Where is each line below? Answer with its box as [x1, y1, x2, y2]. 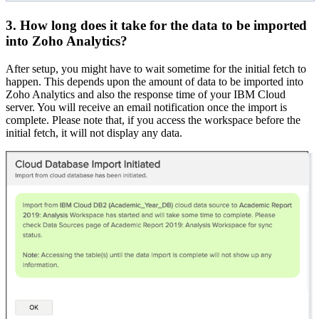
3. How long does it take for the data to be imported [6, 17, 307, 33]
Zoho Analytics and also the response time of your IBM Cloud [6, 88, 286, 100]
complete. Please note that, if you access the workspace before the [6, 113, 300, 126]
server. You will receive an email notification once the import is [6, 100, 287, 113]
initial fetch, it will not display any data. [6, 126, 182, 139]
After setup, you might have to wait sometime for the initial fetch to [6, 62, 306, 75]
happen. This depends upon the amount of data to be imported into [6, 75, 303, 88]
